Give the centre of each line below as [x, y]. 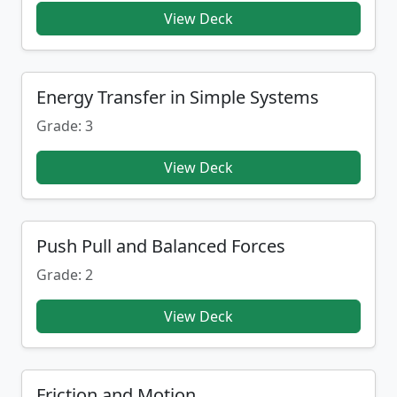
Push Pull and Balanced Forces [161, 246]
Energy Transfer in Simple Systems [178, 97]
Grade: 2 [65, 275]
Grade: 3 [65, 126]
